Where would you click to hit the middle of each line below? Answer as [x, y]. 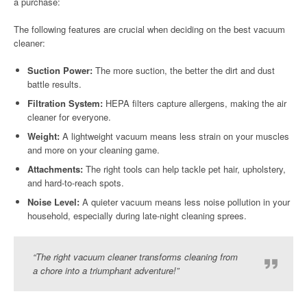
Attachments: [55, 169]
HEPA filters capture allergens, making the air [195, 103]
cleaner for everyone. [69, 117]
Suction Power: [60, 70]
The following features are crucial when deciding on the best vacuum [149, 29]
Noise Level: [53, 202]
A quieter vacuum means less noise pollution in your [185, 202]
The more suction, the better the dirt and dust [184, 70]
